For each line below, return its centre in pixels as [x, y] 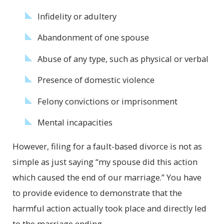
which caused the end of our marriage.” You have [107, 177]
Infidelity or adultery [77, 16]
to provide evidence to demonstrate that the [97, 192]
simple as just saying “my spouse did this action [105, 161]
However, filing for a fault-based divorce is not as [107, 146]
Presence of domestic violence [96, 80]
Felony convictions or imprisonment [107, 101]
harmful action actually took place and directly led [110, 208]
